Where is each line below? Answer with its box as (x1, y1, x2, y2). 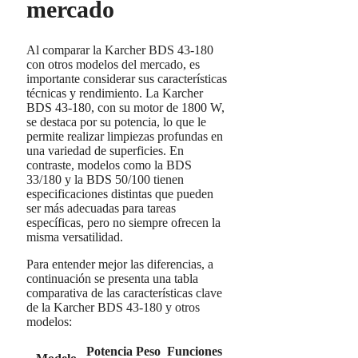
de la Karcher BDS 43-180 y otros (26, 300, 200, 314)
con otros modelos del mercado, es (26, 57, 200, 71)
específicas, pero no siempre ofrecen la (26, 215, 221, 229)
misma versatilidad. (26, 229, 123, 244)
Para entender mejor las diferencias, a (26, 257, 213, 271)
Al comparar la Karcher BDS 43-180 (26, 42, 213, 57)
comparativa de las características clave (26, 285, 222, 300)
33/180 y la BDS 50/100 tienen (26, 172, 184, 186)
